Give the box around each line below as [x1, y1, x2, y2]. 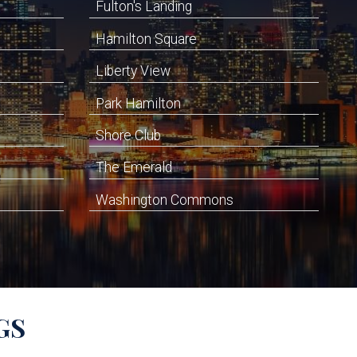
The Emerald [96, 159, 172, 176]
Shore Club [96, 127, 161, 143]
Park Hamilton [96, 95, 181, 112]
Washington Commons [96, 191, 233, 208]
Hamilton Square [96, 30, 197, 47]
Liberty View [96, 63, 171, 80]
